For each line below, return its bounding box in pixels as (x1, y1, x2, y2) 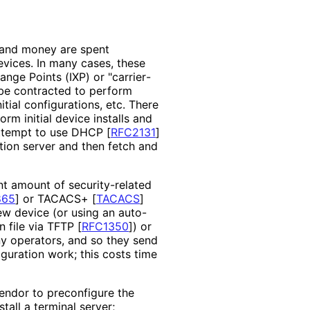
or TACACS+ (19, 191, 92, 206)
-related (110, 177, 152, 192)
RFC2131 (111, 125, 156, 139)
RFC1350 (82, 219, 129, 233)
